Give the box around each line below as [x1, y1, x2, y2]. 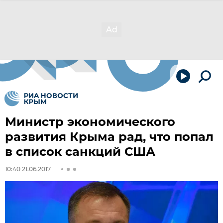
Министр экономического [5, 114, 175, 129]
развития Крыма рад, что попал [5, 129, 214, 144]
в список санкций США [5, 144, 155, 159]
